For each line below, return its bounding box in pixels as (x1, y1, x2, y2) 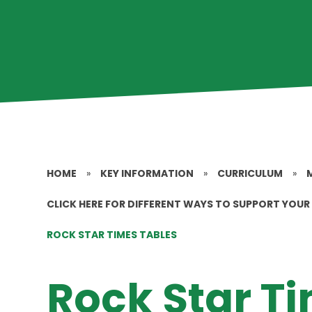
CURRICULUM (217, 166, 283, 180)
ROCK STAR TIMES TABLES (47, 228, 178, 242)
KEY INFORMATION (100, 166, 194, 180)
